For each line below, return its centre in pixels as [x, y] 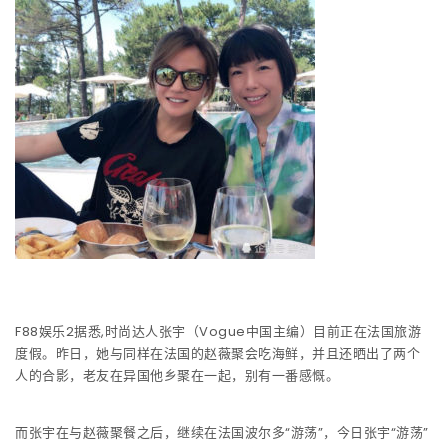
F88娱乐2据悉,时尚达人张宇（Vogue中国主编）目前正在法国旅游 [218, 331]
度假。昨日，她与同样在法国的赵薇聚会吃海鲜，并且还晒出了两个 [217, 353]
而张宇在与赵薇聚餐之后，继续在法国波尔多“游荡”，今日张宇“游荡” [222, 432]
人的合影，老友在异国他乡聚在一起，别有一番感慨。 [177, 375]
